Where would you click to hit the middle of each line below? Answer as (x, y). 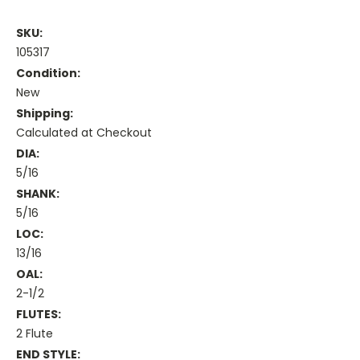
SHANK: (38, 194)
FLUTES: (39, 315)
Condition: (48, 74)
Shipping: (45, 114)
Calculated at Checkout (84, 133)
